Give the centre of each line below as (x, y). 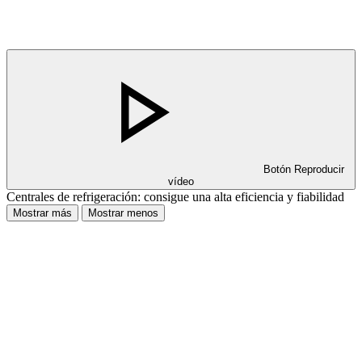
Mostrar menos (123, 213)
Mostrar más (42, 213)
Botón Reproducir (304, 169)
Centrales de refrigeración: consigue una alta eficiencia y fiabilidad (175, 196)
